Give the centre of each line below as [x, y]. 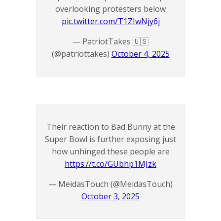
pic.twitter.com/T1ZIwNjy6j [110, 21]
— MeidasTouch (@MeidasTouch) [110, 184]
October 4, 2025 [140, 54]
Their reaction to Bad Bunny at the [110, 127]
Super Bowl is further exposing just [110, 139]
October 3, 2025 [110, 197]
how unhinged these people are [110, 152]
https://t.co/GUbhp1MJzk [110, 164]
